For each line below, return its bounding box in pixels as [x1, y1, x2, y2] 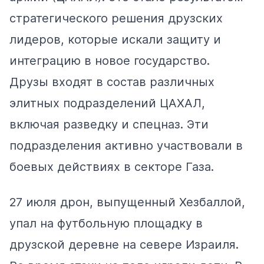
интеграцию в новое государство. [9, 53, 210, 68]
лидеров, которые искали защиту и [9, 32, 221, 47]
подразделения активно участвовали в [9, 138, 243, 153]
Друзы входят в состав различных [9, 74, 214, 89]
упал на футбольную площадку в [9, 216, 203, 230]
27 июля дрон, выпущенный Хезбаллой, [9, 194, 245, 209]
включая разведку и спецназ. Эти [9, 117, 209, 131]
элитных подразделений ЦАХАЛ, [9, 95, 205, 110]
